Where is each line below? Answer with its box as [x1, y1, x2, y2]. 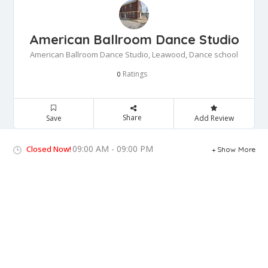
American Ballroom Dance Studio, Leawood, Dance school [30, 49, 238, 60]
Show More [217, 145, 256, 154]
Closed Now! [26, 144, 71, 155]
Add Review [194, 113, 234, 124]
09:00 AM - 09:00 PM [72, 143, 153, 155]
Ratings [121, 69, 147, 80]
